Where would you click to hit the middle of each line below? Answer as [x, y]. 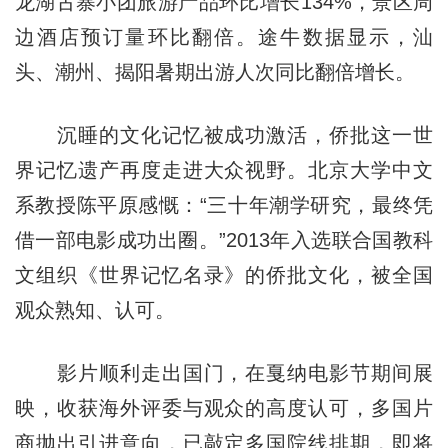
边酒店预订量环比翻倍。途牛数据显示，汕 [224, 36]
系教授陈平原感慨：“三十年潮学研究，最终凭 [224, 204]
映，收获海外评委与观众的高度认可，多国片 [224, 407]
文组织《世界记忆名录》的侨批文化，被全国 [224, 274]
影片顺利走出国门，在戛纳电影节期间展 [224, 372]
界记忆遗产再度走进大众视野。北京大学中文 [224, 169]
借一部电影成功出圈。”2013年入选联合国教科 [224, 239]
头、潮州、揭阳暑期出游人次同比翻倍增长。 [214, 71]
